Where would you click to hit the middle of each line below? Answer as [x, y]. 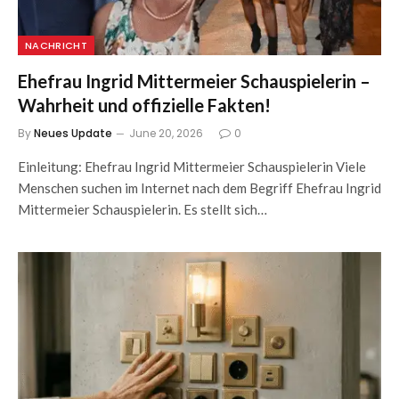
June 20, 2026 [166, 133]
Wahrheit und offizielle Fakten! [144, 105]
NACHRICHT [56, 45]
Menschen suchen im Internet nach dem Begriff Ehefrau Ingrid [199, 188]
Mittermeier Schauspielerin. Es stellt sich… [142, 209]
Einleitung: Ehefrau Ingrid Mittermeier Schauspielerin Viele [192, 167]
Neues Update [73, 133]
